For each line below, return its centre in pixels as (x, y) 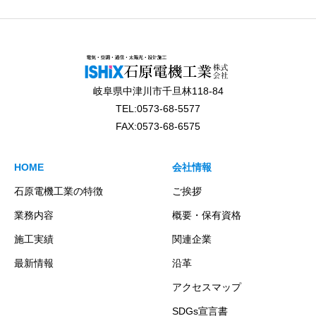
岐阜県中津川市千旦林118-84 (158, 91)
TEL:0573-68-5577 (158, 109)
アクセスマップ (207, 287)
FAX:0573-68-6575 (158, 127)
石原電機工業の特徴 (59, 192)
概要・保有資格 (207, 215)
